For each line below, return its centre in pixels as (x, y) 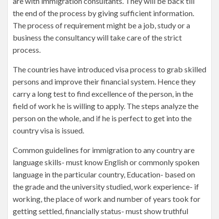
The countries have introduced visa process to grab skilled (109, 69)
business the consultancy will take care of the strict (97, 37)
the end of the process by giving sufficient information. (103, 13)
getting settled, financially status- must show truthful (100, 211)
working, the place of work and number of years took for (107, 199)
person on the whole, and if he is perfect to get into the (102, 118)
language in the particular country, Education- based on (104, 174)
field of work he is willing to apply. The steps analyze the (106, 106)
